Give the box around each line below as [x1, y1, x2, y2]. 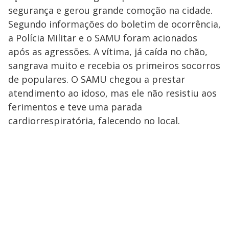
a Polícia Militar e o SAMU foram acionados [8, 32, 197, 44]
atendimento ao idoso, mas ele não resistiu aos [8, 87, 217, 99]
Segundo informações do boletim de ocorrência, [8, 18, 221, 30]
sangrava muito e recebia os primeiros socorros [8, 59, 220, 72]
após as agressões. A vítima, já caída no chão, [8, 45, 208, 58]
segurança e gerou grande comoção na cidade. [8, 4, 213, 16]
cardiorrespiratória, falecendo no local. [8, 114, 180, 127]
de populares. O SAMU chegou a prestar [8, 73, 185, 85]
